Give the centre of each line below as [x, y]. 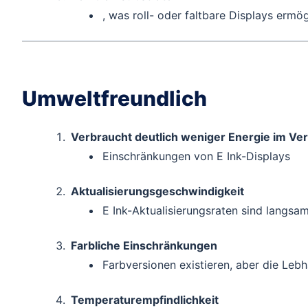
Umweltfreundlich [114, 99]
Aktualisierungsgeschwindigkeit [157, 191]
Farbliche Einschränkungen [144, 245]
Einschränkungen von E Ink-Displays [197, 156]
